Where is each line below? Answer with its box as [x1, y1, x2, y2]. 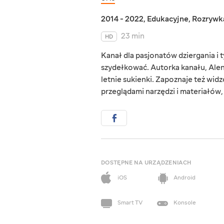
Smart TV [117, 199, 142, 207]
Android [173, 174, 195, 182]
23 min [121, 31, 144, 41]
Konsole [173, 199, 196, 207]
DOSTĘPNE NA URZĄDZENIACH [101, 159, 191, 167]
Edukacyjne [147, 14, 188, 24]
